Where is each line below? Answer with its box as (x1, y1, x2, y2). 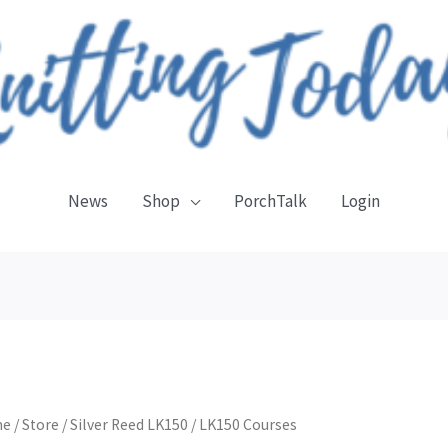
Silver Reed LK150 (69, 415, 188, 435)
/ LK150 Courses (187, 415, 297, 435)
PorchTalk (234, 190, 307, 213)
